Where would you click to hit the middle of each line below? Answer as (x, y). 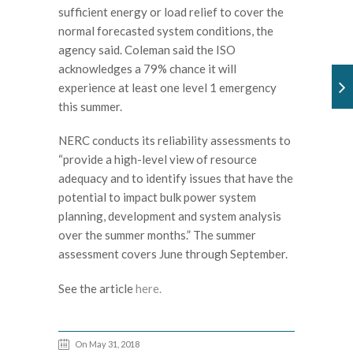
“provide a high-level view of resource (158, 159)
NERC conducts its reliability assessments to (175, 140)
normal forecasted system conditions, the (166, 30)
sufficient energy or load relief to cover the (171, 11)
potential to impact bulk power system (157, 197)
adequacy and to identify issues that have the (176, 178)
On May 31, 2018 (107, 344)
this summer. (90, 106)
